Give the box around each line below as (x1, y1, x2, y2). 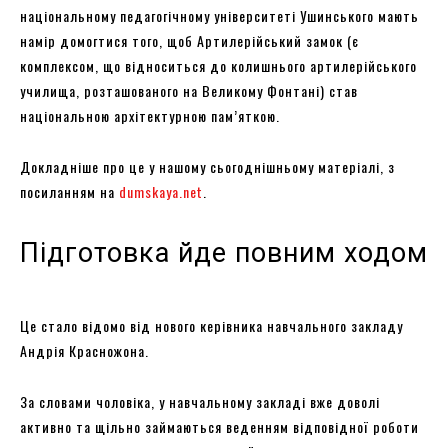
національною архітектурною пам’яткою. (20, 104, 280, 126)
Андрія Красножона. (20, 339, 149, 361)
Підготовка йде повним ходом (20, 236, 428, 269)
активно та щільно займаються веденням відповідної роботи (20, 415, 419, 437)
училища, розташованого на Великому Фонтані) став (20, 79, 358, 101)
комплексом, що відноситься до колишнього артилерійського (20, 54, 417, 76)
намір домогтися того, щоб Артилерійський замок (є (20, 29, 359, 51)
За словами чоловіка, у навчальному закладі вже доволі (20, 390, 380, 412)
